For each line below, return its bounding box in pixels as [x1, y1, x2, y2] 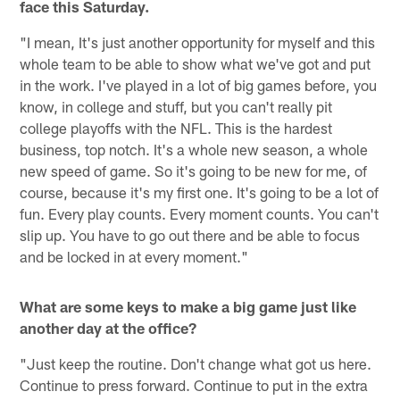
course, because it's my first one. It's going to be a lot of [20, 182, 379, 201]
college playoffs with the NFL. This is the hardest [20, 118, 333, 137]
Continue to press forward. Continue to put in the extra [20, 375, 369, 394]
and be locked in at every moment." [20, 246, 249, 265]
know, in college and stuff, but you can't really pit [20, 96, 333, 115]
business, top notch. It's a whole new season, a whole [20, 139, 369, 158]
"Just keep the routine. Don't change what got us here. [20, 354, 372, 372]
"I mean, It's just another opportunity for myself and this [20, 32, 376, 51]
